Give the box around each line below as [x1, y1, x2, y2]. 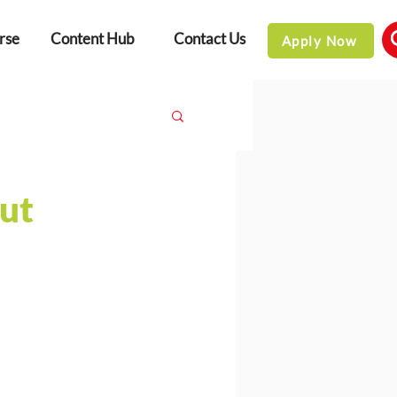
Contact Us [173, 29, 245, 48]
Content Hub [50, 29, 135, 48]
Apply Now [281, 33, 357, 49]
